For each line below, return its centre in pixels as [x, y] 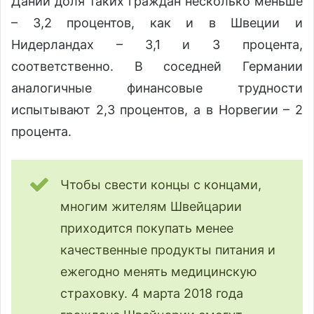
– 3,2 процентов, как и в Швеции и [157, 22]
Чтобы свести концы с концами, [161, 184]
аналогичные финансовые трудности [157, 88]
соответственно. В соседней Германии [157, 66]
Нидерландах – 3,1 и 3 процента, [157, 44]
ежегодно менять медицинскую [159, 271]
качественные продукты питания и [168, 250]
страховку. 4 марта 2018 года [152, 293]
